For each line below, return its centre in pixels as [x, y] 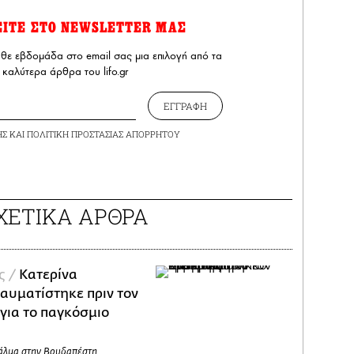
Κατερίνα [49, 274]
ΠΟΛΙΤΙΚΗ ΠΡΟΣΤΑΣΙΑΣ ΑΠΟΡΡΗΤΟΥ [103, 134]
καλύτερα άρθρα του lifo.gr [65, 71]
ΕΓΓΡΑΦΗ [185, 105]
